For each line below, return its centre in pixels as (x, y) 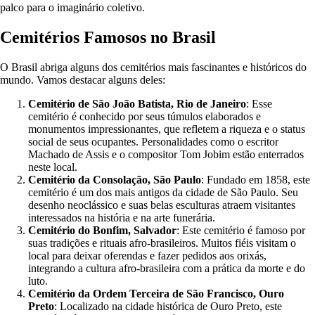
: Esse (259, 104)
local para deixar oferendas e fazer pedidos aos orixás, (147, 256)
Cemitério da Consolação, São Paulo (115, 180)
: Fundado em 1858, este (256, 180)
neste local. (53, 167)
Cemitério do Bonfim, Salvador (102, 231)
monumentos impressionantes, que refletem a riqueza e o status (167, 129)
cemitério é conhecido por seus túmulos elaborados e (144, 117)
